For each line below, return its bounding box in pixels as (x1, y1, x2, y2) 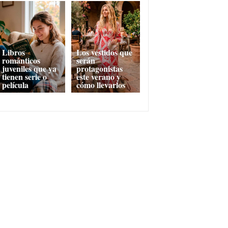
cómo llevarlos (76, 79, 126, 91)
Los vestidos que (76, 46, 133, 59)
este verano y (76, 71, 121, 83)
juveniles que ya (2, 63, 56, 75)
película (2, 79, 28, 91)
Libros (2, 46, 25, 59)
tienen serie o (2, 71, 47, 83)
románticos (2, 54, 40, 67)
